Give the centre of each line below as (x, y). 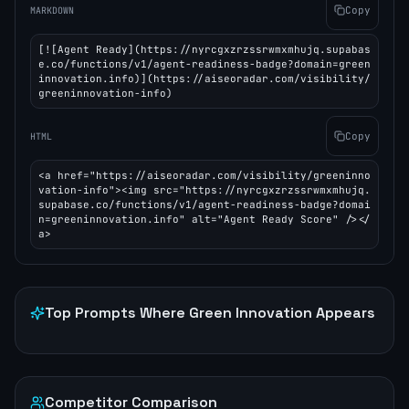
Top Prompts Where (117, 313)
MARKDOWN (52, 10)
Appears (344, 313)
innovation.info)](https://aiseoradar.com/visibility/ (204, 79)
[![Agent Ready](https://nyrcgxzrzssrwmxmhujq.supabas (204, 49)
